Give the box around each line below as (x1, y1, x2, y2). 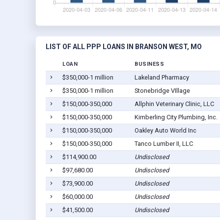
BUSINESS (135, 61, 164, 68)
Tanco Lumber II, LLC (134, 140, 193, 148)
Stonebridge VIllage (134, 87, 190, 95)
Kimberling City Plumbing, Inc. (134, 113, 218, 121)
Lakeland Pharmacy (134, 74, 189, 82)
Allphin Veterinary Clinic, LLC (134, 100, 214, 108)
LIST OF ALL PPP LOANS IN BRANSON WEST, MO (46, 43, 202, 51)
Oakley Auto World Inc (134, 127, 196, 135)
